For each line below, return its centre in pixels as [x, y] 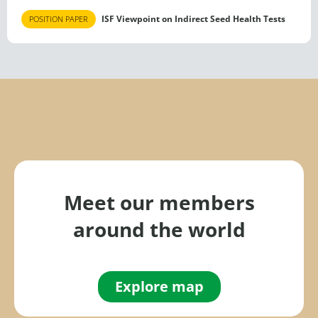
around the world [159, 229]
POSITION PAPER [59, 19]
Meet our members [159, 202]
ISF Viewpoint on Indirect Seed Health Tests [192, 18]
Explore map [159, 286]
